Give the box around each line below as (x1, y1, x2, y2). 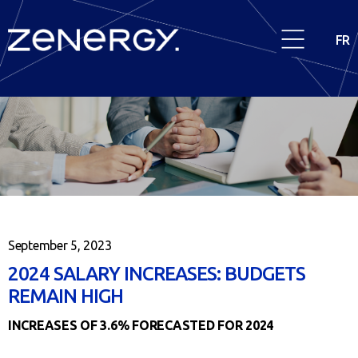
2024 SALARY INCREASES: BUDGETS (8, 263, 306, 285)
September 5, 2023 (8, 238, 112, 253)
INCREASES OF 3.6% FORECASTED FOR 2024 (8, 318, 274, 333)
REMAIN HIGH (8, 285, 124, 308)
